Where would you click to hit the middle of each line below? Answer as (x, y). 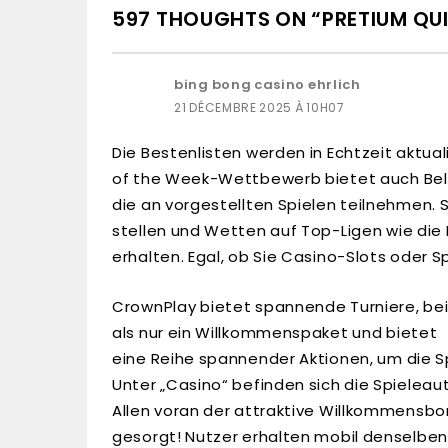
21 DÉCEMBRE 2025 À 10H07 (259, 107)
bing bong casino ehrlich (267, 84)
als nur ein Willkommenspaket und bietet (275, 332)
